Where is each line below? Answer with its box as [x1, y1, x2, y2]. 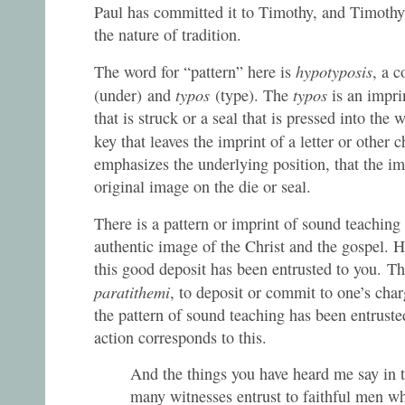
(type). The [210, 84, 293, 107]
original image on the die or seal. [94, 175, 316, 198]
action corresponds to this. [94, 325, 267, 348]
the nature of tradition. [94, 23, 247, 45]
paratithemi [94, 279, 170, 303]
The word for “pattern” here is [94, 61, 296, 83]
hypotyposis [296, 60, 372, 83]
